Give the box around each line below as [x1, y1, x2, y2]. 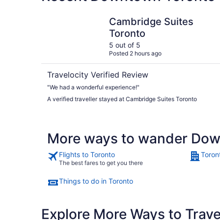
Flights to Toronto [59, 150, 115, 159]
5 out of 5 [109, 41, 140, 50]
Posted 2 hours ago [109, 50, 162, 57]
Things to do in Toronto [59, 177, 133, 186]
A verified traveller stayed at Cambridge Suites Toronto [47, 95, 197, 103]
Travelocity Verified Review [47, 70, 148, 80]
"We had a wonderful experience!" [47, 83, 139, 91]
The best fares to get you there [59, 159, 143, 167]
